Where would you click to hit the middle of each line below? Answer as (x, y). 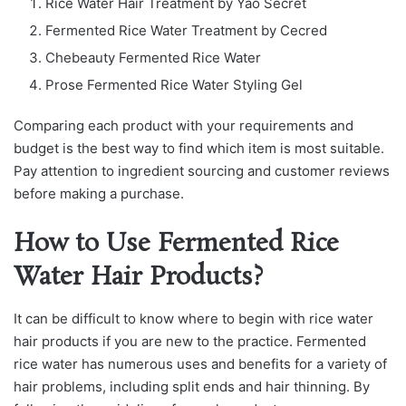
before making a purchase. (99, 194)
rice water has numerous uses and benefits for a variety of (200, 363)
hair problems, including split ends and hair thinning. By (192, 386)
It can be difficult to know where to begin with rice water (193, 318)
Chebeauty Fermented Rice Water (153, 58)
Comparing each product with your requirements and (184, 126)
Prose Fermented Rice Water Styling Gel (174, 85)
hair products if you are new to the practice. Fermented (190, 341)
